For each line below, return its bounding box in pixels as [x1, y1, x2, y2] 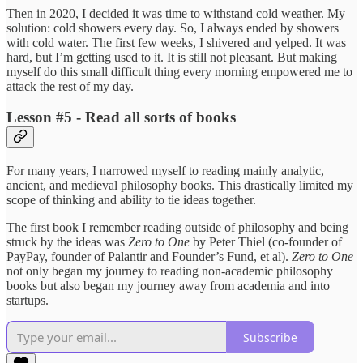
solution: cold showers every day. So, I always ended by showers [6, 20, 339, 35]
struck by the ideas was [6, 235, 128, 249]
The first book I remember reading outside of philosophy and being [6, 220, 348, 234]
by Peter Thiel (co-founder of [190, 235, 342, 249]
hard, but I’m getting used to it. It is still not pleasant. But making [6, 49, 337, 64]
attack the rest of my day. [6, 79, 134, 93]
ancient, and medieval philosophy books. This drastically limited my [6, 178, 353, 192]
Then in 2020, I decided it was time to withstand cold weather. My [6, 6, 345, 20]
